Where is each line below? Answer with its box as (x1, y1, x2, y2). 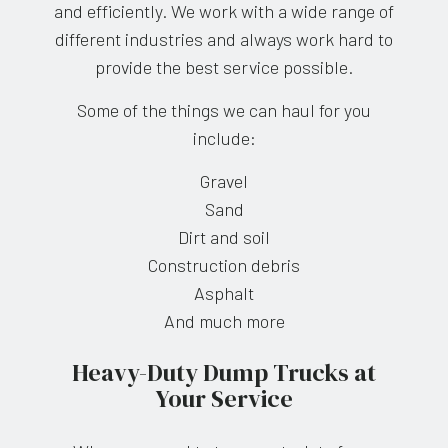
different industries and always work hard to (55, 28, 393, 51)
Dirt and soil (178, 226, 270, 249)
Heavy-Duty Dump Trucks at (72, 356, 376, 390)
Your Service (155, 382, 293, 416)
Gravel (200, 170, 248, 193)
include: (192, 127, 256, 150)
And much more (163, 310, 285, 333)
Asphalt (194, 282, 254, 305)
